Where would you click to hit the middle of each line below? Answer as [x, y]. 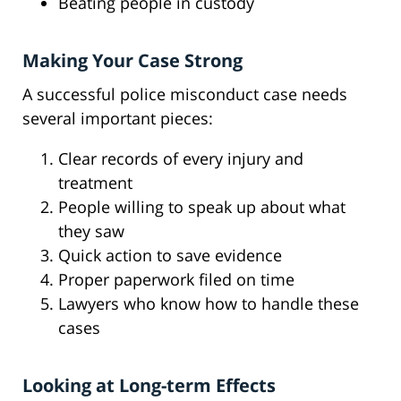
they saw [91, 231]
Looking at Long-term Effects [149, 386]
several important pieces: [118, 119]
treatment [95, 183]
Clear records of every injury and [181, 159]
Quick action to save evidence [170, 256]
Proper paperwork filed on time [176, 280]
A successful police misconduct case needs [185, 94]
